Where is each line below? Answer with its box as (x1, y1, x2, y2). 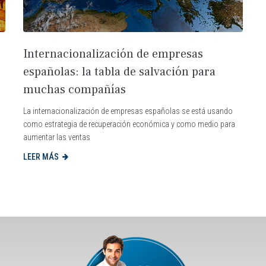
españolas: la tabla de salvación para (23, 64, 216, 80)
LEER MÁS (23, 151, 59, 161)
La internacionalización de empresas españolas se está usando (23, 106, 233, 116)
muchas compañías (23, 81, 126, 97)
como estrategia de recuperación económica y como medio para (23, 119, 235, 129)
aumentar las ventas (23, 132, 90, 142)
